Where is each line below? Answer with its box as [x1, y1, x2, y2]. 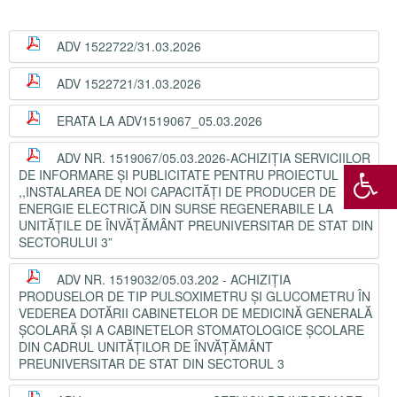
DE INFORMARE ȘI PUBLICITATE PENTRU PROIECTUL [19, 166, 339, 183]
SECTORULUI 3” [19, 233, 113, 251]
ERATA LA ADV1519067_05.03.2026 [57, 112, 262, 129]
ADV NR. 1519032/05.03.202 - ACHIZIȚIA [57, 270, 291, 288]
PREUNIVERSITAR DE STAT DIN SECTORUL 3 [19, 354, 284, 372]
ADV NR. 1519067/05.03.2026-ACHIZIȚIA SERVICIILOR [57, 149, 370, 167]
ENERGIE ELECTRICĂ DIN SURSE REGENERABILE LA [19, 199, 333, 217]
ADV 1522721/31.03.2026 [57, 74, 201, 92]
